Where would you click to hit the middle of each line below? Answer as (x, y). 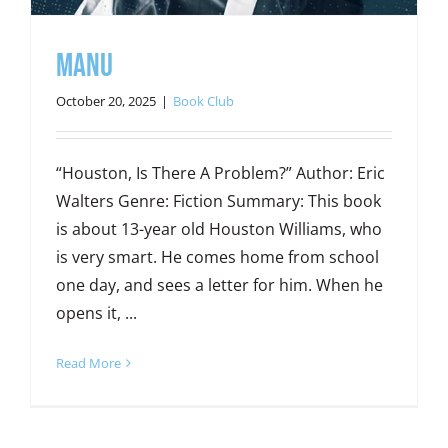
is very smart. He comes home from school (217, 256)
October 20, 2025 (105, 100)
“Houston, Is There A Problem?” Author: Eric (220, 172)
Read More (88, 362)
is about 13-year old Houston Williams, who (218, 228)
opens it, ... (96, 312)
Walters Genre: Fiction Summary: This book (218, 200)
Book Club (203, 100)
